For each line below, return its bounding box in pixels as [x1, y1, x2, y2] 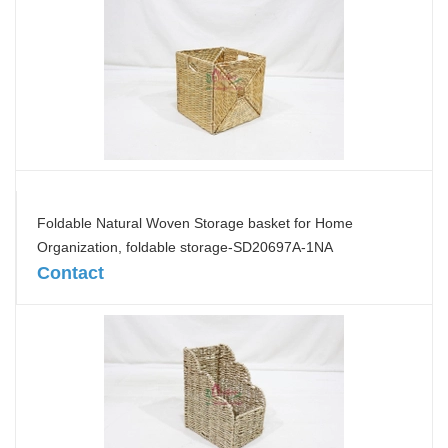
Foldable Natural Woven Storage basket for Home [37, 215, 353, 231]
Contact [37, 263, 104, 283]
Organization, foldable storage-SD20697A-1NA [37, 239, 333, 255]
